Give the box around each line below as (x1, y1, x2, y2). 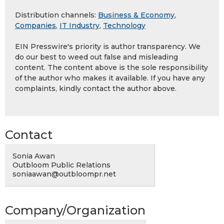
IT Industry (59, 21, 99, 30)
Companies (15, 21, 56, 30)
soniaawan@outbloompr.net (12, 169, 116, 179)
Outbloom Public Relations (12, 160, 110, 170)
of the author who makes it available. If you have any (15, 73, 205, 83)
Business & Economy (98, 10, 174, 20)
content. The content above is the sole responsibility (15, 63, 208, 72)
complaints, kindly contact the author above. (15, 84, 176, 93)
